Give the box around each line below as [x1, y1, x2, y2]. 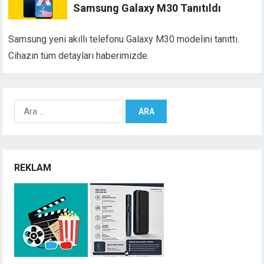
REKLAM [14, 162, 52, 174]
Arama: [14, 100, 42, 111]
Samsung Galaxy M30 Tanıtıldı [73, 2, 222, 15]
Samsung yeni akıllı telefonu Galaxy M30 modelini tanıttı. [8, 34, 240, 45]
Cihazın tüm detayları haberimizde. [8, 50, 150, 62]
